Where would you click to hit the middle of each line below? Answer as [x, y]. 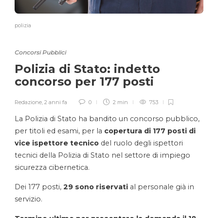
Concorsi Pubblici [40, 53]
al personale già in [162, 187]
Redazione [28, 102]
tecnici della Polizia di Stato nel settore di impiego [102, 155]
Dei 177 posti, [39, 187]
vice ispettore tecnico [57, 143]
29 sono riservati [97, 187]
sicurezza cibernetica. [52, 168]
